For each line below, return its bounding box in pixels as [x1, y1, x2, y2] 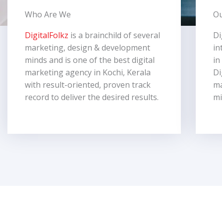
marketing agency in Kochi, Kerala [25, 67, 151, 78]
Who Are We [25, 9, 71, 20]
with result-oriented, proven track [25, 79, 151, 90]
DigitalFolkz [25, 30, 68, 41]
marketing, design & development [25, 42, 150, 53]
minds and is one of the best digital [25, 55, 155, 65]
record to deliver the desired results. [25, 92, 161, 103]
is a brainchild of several [68, 30, 160, 41]
